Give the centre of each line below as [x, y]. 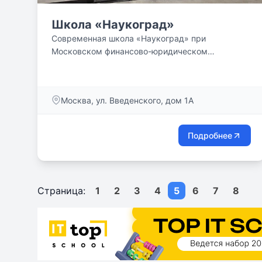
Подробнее [210, 135]
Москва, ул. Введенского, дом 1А [127, 100]
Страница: [63, 191]
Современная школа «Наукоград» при [129, 38]
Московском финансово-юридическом [130, 51]
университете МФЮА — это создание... [130, 64]
